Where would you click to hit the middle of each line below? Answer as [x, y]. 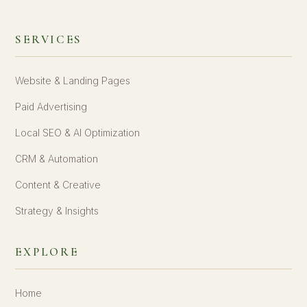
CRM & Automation [57, 159]
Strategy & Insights [57, 211]
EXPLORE [47, 252]
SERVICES [49, 39]
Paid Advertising [51, 107]
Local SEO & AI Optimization [78, 133]
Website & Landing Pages [73, 81]
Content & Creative [58, 185]
